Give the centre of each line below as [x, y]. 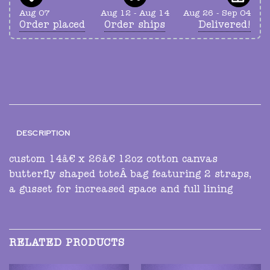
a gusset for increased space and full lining [121, 191]
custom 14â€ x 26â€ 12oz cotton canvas [113, 161]
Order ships [135, 26]
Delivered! [224, 26]
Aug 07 [34, 14]
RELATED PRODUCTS [67, 244]
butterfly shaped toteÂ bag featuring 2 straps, [130, 176]
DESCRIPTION [43, 133]
